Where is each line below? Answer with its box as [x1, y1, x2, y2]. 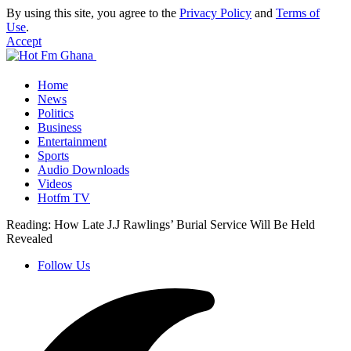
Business [38, 121, 81, 134]
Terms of [276, 6, 320, 20]
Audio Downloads [38, 163, 129, 176]
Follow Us [38, 259, 90, 272]
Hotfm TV [38, 191, 90, 204]
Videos [38, 177, 72, 190]
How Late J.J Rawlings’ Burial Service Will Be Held [54, 218, 315, 231]
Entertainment [38, 135, 107, 148]
